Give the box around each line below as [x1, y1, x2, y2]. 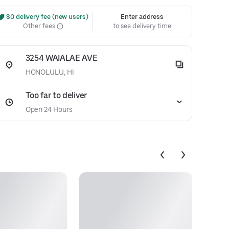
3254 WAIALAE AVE [25, 53, 98, 63]
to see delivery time [113, 22, 171, 30]
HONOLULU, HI [25, 68, 74, 76]
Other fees [23, 22, 57, 30]
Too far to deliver [25, 90, 87, 100]
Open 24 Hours [25, 105, 73, 113]
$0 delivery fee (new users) [5, 13, 88, 20]
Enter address [121, 13, 164, 20]
